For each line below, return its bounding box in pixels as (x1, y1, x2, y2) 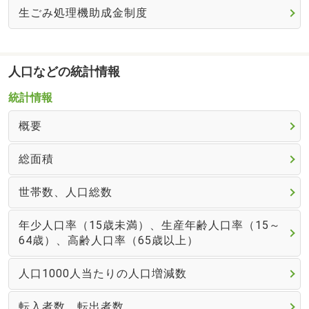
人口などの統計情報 (8, 65, 120, 79)
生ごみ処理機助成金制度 (18, 6, 148, 19)
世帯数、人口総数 (18, 185, 112, 199)
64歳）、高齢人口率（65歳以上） (18, 233, 199, 247)
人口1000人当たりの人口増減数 (18, 266, 187, 280)
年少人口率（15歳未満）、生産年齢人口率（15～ (18, 218, 281, 232)
